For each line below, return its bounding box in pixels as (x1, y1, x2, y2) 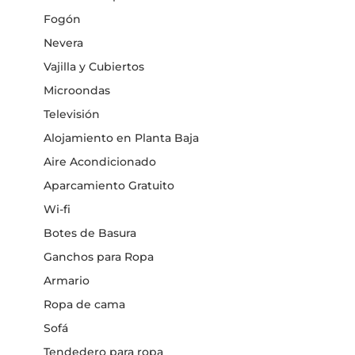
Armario (44, 273, 90, 288)
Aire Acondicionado (44, 154, 156, 169)
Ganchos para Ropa (44, 249, 154, 264)
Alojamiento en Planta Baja (44, 130, 199, 145)
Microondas (44, 82, 110, 97)
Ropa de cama (44, 296, 125, 311)
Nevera (44, 35, 83, 50)
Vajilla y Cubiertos (44, 59, 144, 74)
